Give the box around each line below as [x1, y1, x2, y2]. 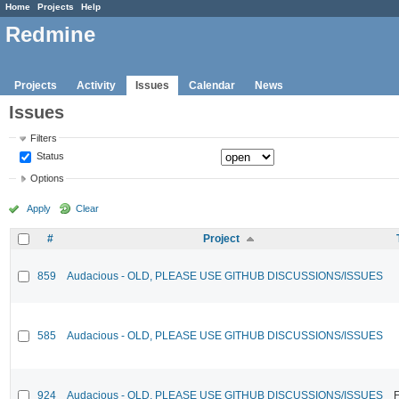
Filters [30, 132, 58, 143]
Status [34, 150, 65, 161]
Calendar [189, 78, 235, 92]
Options [30, 173, 65, 184]
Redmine [5, 22, 95, 47]
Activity [77, 78, 116, 92]
